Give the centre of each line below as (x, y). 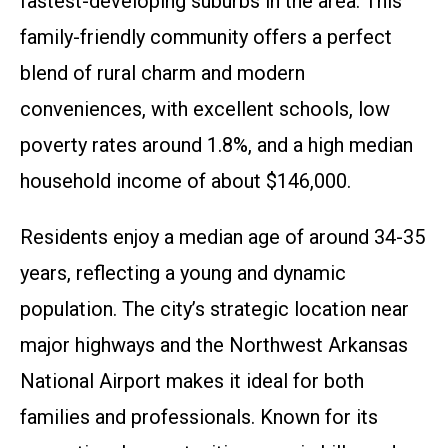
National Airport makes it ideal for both (192, 381)
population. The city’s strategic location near (214, 309)
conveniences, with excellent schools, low (205, 109)
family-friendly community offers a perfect (206, 37)
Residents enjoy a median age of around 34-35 (222, 237)
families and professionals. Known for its (199, 417)
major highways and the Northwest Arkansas (214, 345)
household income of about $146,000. (185, 181)
